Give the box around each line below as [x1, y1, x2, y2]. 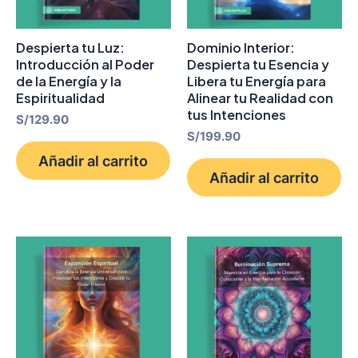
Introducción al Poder [16, 56, 154, 74]
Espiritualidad [16, 89, 105, 107]
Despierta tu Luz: [16, 39, 125, 57]
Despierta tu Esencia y [187, 56, 329, 74]
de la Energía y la [16, 73, 121, 90]
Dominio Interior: [187, 39, 295, 57]
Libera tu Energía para [187, 73, 326, 90]
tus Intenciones [187, 106, 286, 124]
